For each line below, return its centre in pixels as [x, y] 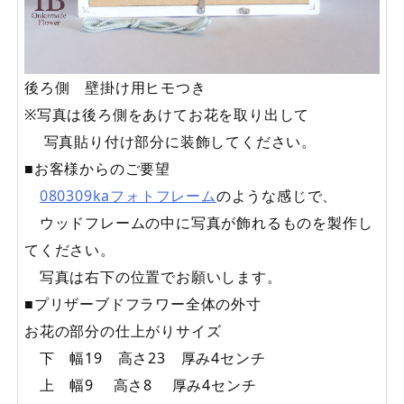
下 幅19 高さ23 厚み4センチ [145, 358]
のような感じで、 [277, 196]
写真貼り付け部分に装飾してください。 [170, 142]
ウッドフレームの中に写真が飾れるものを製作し [199, 223]
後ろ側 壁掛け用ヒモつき [115, 88]
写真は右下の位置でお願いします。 [153, 277]
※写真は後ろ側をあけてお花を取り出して [167, 115]
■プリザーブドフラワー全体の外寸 [143, 304]
